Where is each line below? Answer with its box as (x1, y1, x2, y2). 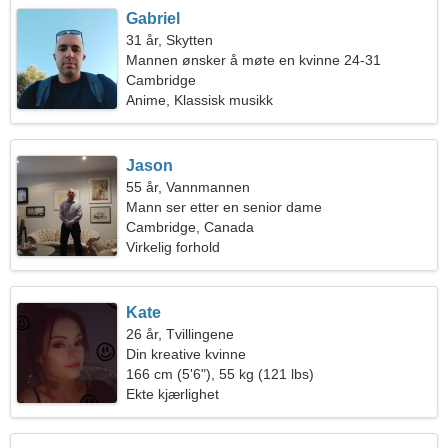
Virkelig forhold (126, 239, 221, 255)
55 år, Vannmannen (126, 179, 251, 195)
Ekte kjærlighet (126, 386, 220, 402)
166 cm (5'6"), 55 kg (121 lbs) (126, 366, 315, 382)
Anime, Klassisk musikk (126, 92, 274, 108)
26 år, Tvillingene (126, 326, 235, 342)
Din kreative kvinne (126, 346, 247, 362)
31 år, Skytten (126, 32, 214, 48)
